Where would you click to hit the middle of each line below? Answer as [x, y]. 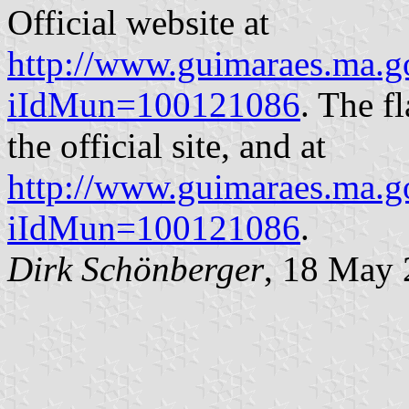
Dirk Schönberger [136, 268]
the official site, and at [167, 145]
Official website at [138, 22]
